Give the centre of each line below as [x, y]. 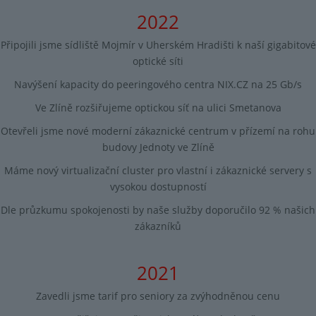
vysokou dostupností [158, 187]
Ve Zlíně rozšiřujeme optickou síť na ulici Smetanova [158, 107]
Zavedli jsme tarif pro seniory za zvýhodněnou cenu [158, 296]
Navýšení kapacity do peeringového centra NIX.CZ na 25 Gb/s [158, 84]
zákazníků [158, 226]
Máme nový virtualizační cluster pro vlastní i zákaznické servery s [158, 171]
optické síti [158, 61]
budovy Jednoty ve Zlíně [158, 147]
